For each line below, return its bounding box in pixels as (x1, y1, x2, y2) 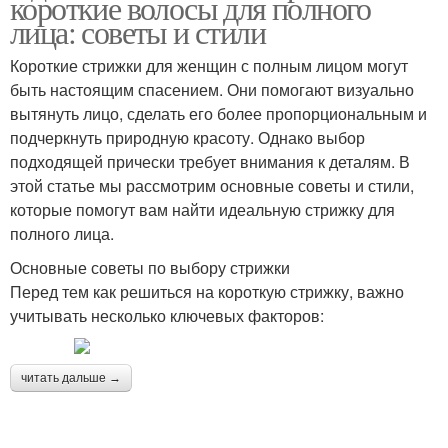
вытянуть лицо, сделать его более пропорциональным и (10, 101, 427, 125)
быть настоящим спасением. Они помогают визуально (10, 77, 414, 101)
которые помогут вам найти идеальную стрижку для (10, 197, 395, 221)
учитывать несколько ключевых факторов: (10, 303, 324, 327)
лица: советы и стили (10, 9, 265, 53)
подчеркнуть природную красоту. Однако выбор (10, 125, 365, 149)
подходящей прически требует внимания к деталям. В (10, 149, 410, 173)
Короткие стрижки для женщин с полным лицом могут (10, 53, 408, 77)
